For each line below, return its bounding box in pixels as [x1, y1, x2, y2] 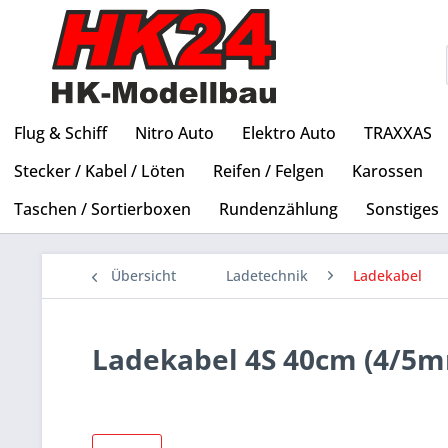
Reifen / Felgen [213, 160, 324, 183]
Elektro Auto [242, 122, 336, 145]
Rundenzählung [219, 198, 338, 221]
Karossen [352, 160, 423, 183]
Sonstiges [366, 198, 439, 221]
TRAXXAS [364, 122, 432, 145]
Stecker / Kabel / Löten [14, 160, 185, 183]
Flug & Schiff [14, 122, 107, 145]
